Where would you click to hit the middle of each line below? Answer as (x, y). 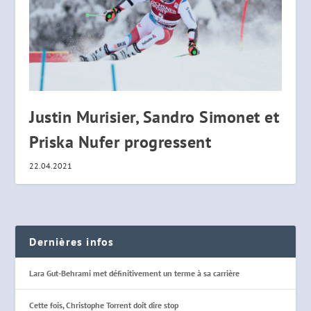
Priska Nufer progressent (120, 142)
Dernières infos (72, 242)
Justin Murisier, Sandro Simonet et (154, 117)
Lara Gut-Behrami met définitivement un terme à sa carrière (135, 274)
